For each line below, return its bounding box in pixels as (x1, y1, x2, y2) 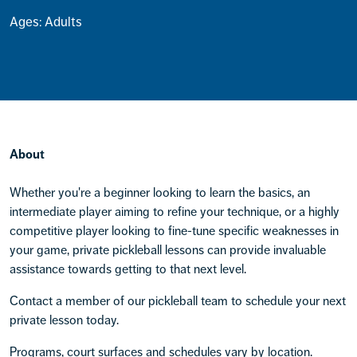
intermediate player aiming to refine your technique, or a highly (10, 204, 339, 220)
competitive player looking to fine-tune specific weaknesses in (10, 223, 339, 239)
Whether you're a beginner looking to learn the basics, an (10, 185, 310, 201)
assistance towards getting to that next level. (10, 261, 246, 277)
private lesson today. (10, 312, 122, 328)
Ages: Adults (10, 14, 82, 30)
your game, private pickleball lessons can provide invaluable (10, 242, 326, 258)
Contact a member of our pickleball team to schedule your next (10, 293, 346, 309)
